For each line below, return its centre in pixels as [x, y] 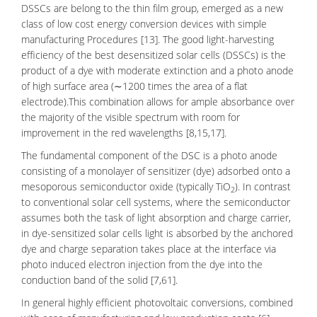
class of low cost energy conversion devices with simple [144, 24]
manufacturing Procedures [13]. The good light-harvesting [148, 39]
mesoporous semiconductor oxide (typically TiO [126, 186]
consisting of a [54, 171]
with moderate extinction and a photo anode [194, 70]
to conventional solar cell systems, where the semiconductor [156, 202]
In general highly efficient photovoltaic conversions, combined [157, 302]
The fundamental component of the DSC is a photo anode [149, 155]
